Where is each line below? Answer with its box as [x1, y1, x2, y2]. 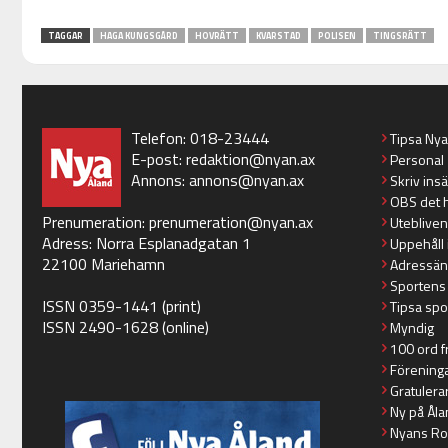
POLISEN [317, 29, 356, 43]
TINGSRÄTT [372, 29, 427, 43]
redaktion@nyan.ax [185, 147, 315, 172]
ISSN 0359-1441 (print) [41, 294, 201, 319]
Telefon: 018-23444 [130, 126, 269, 151]
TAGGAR [47, 29, 83, 43]
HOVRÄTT [194, 29, 239, 43]
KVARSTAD [255, 29, 301, 43]
